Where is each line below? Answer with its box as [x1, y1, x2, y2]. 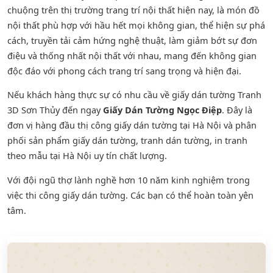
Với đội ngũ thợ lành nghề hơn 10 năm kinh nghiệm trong [7, 173, 250, 186]
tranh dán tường [141, 134, 210, 146]
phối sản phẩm [7, 134, 73, 146]
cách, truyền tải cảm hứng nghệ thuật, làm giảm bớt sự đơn [7, 34, 257, 46]
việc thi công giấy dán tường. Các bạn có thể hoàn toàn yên [7, 188, 253, 201]
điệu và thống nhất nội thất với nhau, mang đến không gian [7, 49, 257, 62]
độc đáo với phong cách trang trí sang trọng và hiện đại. [7, 64, 241, 77]
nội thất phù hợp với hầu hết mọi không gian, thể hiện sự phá [7, 18, 265, 31]
